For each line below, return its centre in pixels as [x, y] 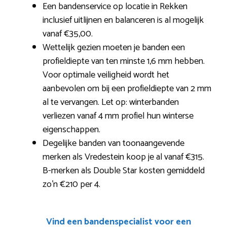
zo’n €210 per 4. [71, 184]
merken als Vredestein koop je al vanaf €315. [123, 157]
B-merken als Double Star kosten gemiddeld [124, 171]
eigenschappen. [71, 130]
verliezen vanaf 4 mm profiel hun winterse [118, 116]
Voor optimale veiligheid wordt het [106, 75]
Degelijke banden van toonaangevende [113, 143]
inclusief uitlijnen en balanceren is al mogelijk [123, 20]
